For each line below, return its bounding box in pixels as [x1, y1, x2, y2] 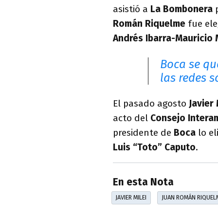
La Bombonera [150, 3, 213, 15]
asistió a [113, 3, 150, 15]
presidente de [113, 127, 174, 139]
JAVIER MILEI [115, 194, 147, 201]
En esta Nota [113, 176, 174, 188]
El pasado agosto [113, 98, 189, 109]
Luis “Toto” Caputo [113, 142, 196, 153]
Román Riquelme [113, 18, 185, 30]
